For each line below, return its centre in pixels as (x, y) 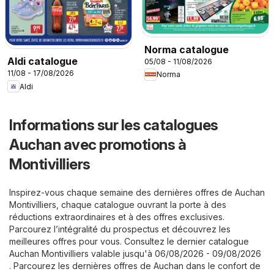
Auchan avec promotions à (98, 145)
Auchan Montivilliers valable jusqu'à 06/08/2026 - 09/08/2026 (135, 254)
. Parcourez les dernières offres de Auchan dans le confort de (135, 266)
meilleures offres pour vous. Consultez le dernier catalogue (129, 242)
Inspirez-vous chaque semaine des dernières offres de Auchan (137, 193)
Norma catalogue (187, 49)
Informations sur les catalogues (114, 125)
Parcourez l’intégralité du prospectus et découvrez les (120, 229)
